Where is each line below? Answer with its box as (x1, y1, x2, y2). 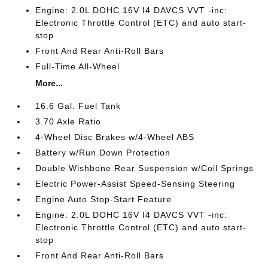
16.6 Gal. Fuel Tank (35, 101, 121, 111)
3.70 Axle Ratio (35, 117, 102, 126)
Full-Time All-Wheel (35, 62, 120, 71)
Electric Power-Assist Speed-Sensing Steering (35, 179, 236, 188)
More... (35, 78, 63, 88)
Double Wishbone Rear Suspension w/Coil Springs (35, 163, 254, 173)
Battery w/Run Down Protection (35, 148, 171, 157)
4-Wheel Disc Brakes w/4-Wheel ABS (35, 132, 195, 142)
